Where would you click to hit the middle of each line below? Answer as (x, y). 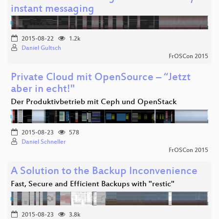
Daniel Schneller (44, 142)
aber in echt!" (43, 90)
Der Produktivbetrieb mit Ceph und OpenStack (94, 103)
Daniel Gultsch (41, 49)
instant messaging (53, 10)
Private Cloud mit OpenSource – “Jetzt (101, 78)
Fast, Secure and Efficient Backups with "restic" (93, 185)
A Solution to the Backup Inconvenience (104, 172)
